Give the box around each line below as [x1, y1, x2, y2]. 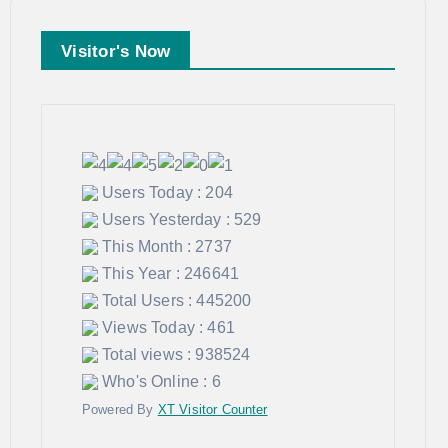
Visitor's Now [61, 42, 171, 62]
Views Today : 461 [98, 318, 235, 336]
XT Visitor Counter [157, 401, 268, 417]
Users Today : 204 [98, 183, 233, 201]
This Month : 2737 [98, 237, 232, 255]
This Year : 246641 [98, 264, 240, 282]
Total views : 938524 [98, 345, 251, 363]
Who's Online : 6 [98, 372, 221, 390]
